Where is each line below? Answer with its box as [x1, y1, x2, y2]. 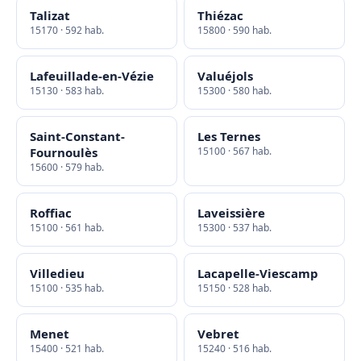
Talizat [30, 7, 70, 23]
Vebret [197, 326, 239, 342]
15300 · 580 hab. [197, 84, 272, 98]
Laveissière [197, 205, 265, 221]
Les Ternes [197, 128, 260, 144]
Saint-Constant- [30, 128, 125, 144]
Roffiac [30, 205, 72, 221]
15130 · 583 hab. [30, 84, 104, 98]
